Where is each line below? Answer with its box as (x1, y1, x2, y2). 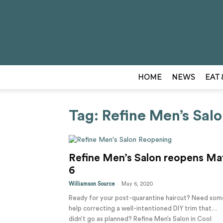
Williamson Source (69, 181, 114, 187)
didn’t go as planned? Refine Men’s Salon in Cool (69, 215, 212, 222)
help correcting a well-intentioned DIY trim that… (69, 205, 217, 212)
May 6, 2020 (121, 181, 153, 187)
